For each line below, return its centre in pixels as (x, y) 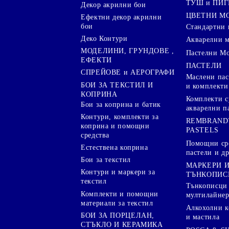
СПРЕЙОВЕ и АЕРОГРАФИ (128, 73)
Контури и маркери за (118, 172)
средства (95, 135)
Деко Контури (104, 39)
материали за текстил (117, 203)
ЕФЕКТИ (96, 60)
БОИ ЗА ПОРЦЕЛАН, (118, 215)
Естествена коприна (114, 148)
